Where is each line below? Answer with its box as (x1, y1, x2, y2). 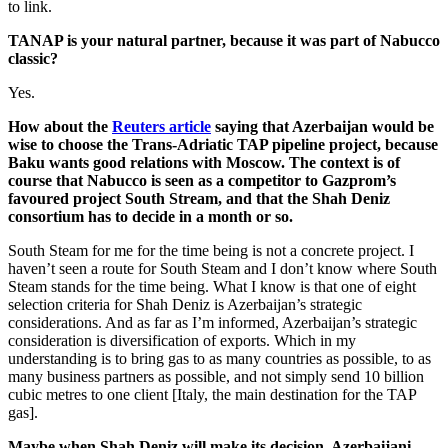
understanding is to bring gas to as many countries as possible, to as (8, 350, 431, 368)
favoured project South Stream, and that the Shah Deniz (8, 190, 390, 208)
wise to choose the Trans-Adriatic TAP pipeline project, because (8, 136, 438, 154)
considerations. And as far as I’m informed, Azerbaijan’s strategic (8, 314, 417, 332)
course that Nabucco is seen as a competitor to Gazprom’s (8, 172, 396, 190)
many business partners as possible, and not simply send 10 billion (8, 368, 424, 386)
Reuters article (112, 118, 211, 136)
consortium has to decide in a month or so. (8, 208, 293, 226)
